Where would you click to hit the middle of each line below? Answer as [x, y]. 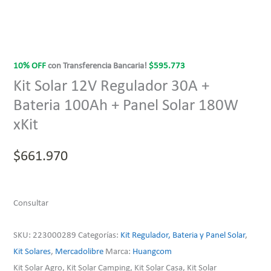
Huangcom [152, 252]
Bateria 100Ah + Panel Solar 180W [126, 106]
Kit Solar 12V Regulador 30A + [112, 87]
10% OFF [30, 66]
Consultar [31, 204]
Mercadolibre [80, 252]
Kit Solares [32, 252]
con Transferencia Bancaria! [98, 66]
